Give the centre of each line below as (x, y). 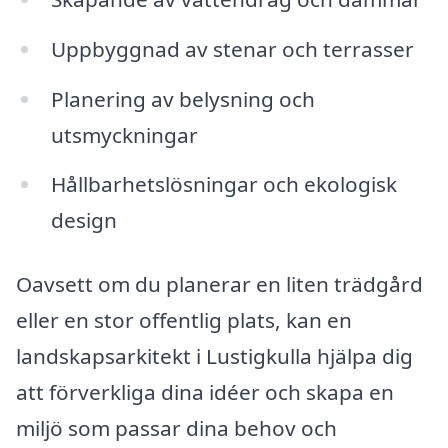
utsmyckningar (124, 134)
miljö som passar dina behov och (176, 428)
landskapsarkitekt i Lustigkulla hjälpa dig (214, 356)
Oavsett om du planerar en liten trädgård (219, 284)
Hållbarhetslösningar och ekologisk (223, 184)
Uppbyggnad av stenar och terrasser (232, 48)
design (83, 220)
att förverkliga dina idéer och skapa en (205, 392)
